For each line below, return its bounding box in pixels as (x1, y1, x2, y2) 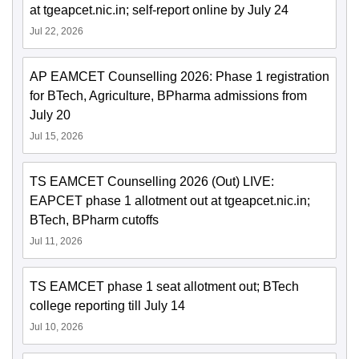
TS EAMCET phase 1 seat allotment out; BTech (30, 280, 299, 294)
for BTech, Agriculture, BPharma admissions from (30, 89, 307, 103)
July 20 (30, 108, 71, 123)
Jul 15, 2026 (30, 131, 83, 143)
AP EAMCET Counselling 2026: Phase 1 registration (30, 70, 329, 84)
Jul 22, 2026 (30, 26, 83, 38)
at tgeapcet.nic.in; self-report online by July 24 (30, 3, 288, 18)
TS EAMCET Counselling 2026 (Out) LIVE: (30, 175, 274, 189)
